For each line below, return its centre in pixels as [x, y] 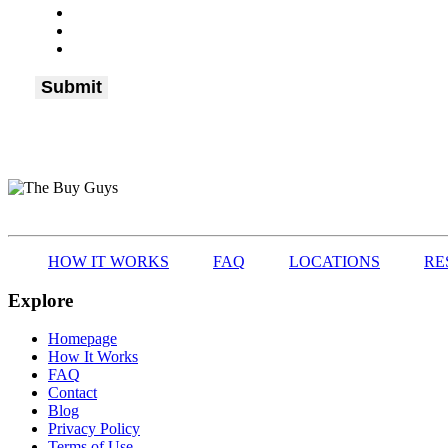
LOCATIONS [334, 261]
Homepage [82, 339]
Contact [72, 393]
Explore [40, 300]
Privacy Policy [94, 429]
